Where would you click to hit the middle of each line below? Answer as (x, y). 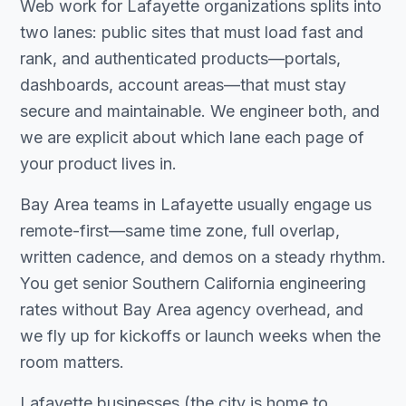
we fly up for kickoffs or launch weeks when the (200, 336)
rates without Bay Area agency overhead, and (192, 309)
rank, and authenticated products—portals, (180, 58)
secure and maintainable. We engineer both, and (200, 111)
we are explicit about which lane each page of (192, 137)
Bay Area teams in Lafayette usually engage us (196, 204)
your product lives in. (98, 164)
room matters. (72, 362)
